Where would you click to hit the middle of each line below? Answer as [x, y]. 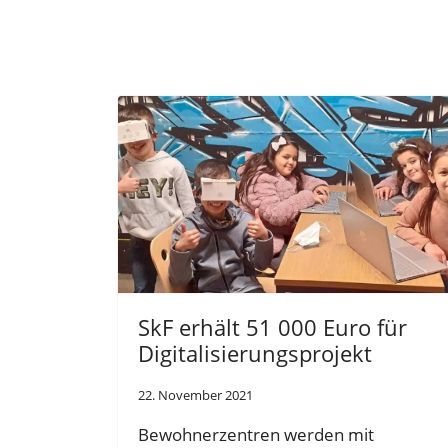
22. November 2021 [195, 394]
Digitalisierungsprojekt [255, 352]
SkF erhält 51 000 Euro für [272, 326]
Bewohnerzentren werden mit [256, 434]
